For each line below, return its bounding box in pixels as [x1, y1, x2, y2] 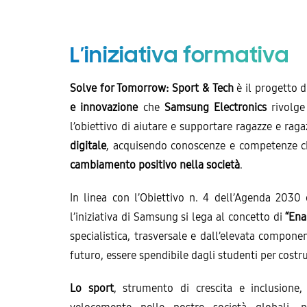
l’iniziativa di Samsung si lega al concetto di [70, 210, 286, 223]
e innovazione [70, 100, 138, 114]
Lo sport [70, 281, 114, 295]
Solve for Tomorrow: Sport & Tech [70, 81, 234, 95]
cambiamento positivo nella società [70, 158, 240, 171]
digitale [70, 138, 106, 152]
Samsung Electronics [164, 100, 267, 114]
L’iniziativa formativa [70, 41, 289, 69]
